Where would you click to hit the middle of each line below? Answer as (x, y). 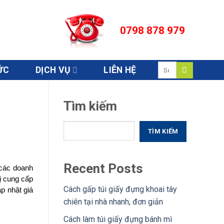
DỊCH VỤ (53, 70)
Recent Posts (103, 168)
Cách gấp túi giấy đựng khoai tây (120, 189)
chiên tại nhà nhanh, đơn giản (113, 202)
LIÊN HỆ (120, 70)
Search (168, 66)
